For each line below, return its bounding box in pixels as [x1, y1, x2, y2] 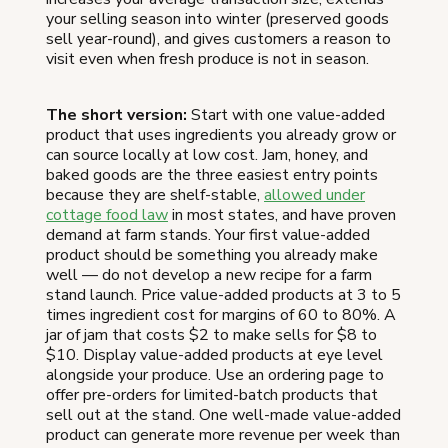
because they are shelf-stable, [46, 184, 264, 207]
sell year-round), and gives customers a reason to [46, 28, 391, 51]
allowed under [264, 184, 365, 207]
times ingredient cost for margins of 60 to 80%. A [46, 304, 396, 327]
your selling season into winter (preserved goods [46, 8, 389, 31]
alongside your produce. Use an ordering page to [46, 364, 384, 387]
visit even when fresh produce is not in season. [46, 48, 369, 71]
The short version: [46, 104, 187, 127]
